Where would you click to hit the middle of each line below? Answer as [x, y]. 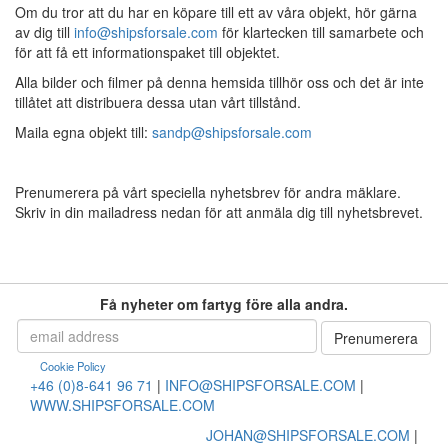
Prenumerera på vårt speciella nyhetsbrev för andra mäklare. [208, 191]
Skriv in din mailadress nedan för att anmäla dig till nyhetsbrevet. [219, 211]
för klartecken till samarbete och [321, 31]
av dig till [44, 31]
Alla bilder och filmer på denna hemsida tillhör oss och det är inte [219, 81]
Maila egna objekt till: [83, 131]
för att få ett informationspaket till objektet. [147, 51]
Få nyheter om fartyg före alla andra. [224, 303]
